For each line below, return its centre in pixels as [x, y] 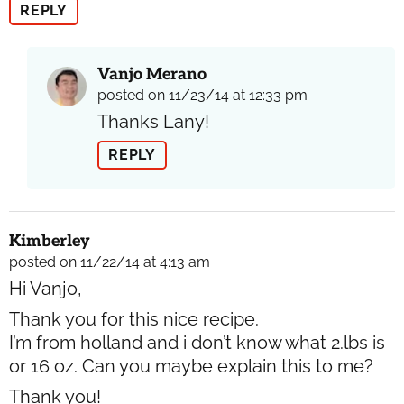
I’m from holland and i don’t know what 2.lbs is [197, 342]
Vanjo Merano [152, 74]
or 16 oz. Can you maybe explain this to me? [191, 366]
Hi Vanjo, [46, 288]
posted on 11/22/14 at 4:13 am [110, 262]
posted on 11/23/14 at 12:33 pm [202, 95]
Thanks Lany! [153, 121]
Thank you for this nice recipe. [134, 319]
